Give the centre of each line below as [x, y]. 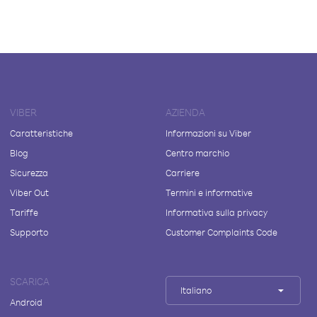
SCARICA [30, 281]
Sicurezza [29, 173]
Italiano [196, 290]
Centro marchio [197, 153]
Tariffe [24, 212]
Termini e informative [209, 192]
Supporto [29, 232]
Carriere [182, 173]
